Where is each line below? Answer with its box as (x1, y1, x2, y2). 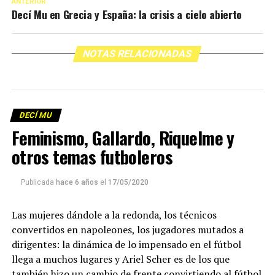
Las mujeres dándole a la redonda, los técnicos (11, 208, 217, 222)
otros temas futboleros (11, 144, 172, 170)
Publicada (20, 178, 54, 187)
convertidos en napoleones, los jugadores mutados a (11, 223, 244, 237)
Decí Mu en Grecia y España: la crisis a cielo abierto (11, 6, 242, 23)
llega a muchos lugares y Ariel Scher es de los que (11, 252, 230, 266)
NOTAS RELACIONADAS (82, 48, 194, 60)
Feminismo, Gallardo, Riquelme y (11, 125, 234, 151)
